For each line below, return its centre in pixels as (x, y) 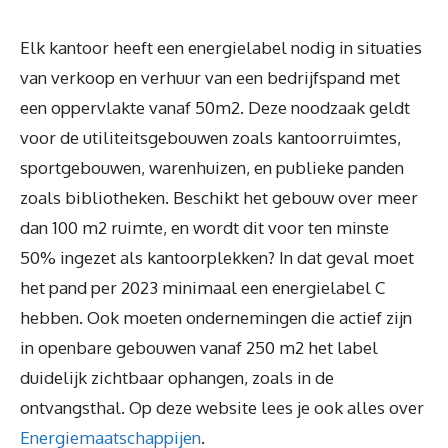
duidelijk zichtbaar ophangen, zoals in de (177, 378)
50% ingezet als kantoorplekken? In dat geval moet (217, 258)
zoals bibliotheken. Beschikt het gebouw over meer (219, 198)
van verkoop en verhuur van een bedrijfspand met (210, 78)
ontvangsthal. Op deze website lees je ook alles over (222, 408)
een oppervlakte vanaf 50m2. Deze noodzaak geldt (215, 108)
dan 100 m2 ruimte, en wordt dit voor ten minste (204, 228)
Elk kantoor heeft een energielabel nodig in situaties (221, 48)
